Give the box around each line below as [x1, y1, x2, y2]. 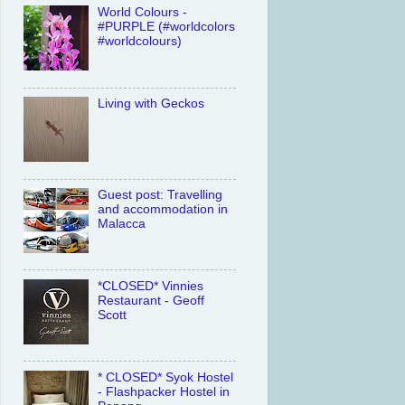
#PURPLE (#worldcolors [98, 20, 236, 34]
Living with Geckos [98, 97, 205, 111]
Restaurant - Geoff [98, 293, 205, 307]
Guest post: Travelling [98, 187, 223, 202]
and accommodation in [98, 202, 229, 216]
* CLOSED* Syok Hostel [98, 370, 234, 384]
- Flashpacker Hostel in [98, 384, 231, 399]
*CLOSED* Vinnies [98, 278, 204, 293]
